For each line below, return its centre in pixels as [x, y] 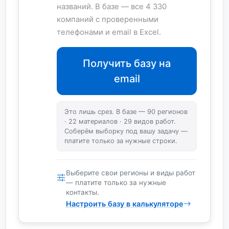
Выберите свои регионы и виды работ [130, 173]
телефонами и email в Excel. [109, 32]
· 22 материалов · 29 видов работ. [120, 121]
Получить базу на [127, 63]
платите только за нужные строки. [121, 141]
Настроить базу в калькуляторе [124, 204]
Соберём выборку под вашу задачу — [126, 131]
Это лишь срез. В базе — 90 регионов [126, 112]
